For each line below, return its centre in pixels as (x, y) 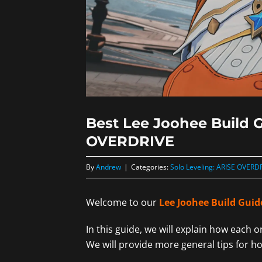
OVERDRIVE (130, 142)
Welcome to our (123, 203)
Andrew (108, 167)
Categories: (151, 167)
